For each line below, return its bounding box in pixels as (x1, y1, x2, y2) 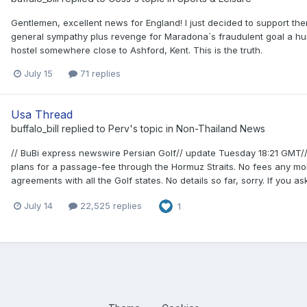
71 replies (77, 68, 121, 79)
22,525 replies (77, 200, 142, 211)
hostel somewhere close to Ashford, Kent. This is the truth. (11, 45, 262, 56)
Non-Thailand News (176, 123, 265, 135)
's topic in (130, 123, 176, 135)
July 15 (24, 68, 53, 79)
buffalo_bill (11, 123, 59, 135)
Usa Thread (11, 108, 73, 122)
